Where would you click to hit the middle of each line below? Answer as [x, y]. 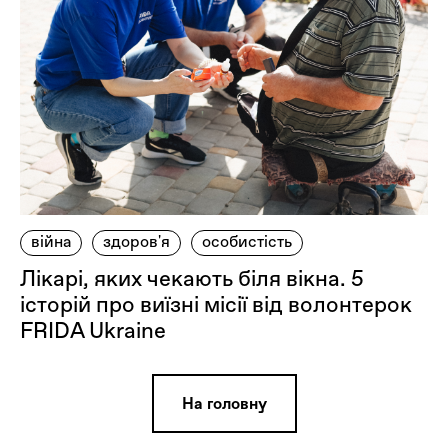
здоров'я [136, 242]
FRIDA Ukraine [93, 331]
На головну [224, 404]
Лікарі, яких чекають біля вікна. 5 [192, 279]
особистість [247, 242]
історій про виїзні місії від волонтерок [216, 305]
